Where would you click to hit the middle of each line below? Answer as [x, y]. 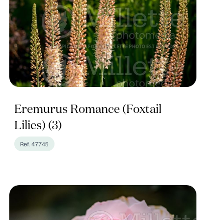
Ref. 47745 [34, 144]
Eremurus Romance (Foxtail [88, 110]
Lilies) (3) [38, 126]
